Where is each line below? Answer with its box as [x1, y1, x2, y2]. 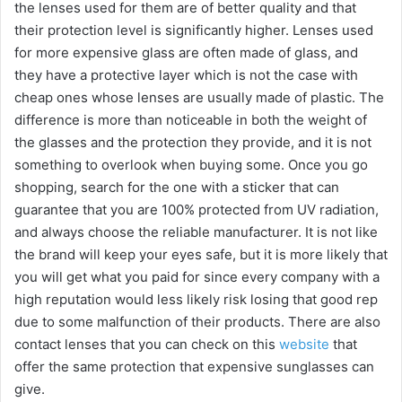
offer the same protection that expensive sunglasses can [14, 358, 374, 376]
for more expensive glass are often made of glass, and [14, 44, 358, 62]
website [279, 336, 329, 354]
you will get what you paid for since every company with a [14, 268, 380, 286]
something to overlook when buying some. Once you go [14, 156, 368, 174]
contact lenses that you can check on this [14, 336, 279, 354]
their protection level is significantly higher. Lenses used [14, 22, 373, 39]
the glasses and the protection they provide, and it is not [14, 134, 371, 152]
